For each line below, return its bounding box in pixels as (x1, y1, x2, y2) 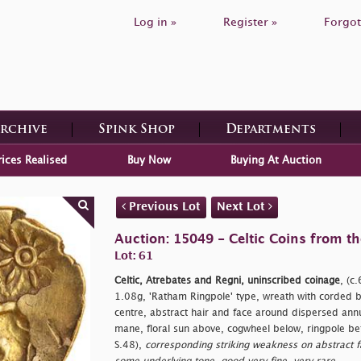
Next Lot (216, 201, 268, 212)
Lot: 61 (114, 250, 153, 261)
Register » (223, 17, 277, 27)
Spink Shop (98, 123, 175, 136)
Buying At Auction (230, 155, 322, 165)
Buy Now (127, 155, 171, 165)
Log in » (134, 17, 176, 27)
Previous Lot (125, 201, 201, 212)
